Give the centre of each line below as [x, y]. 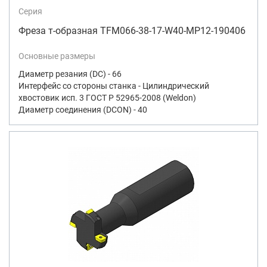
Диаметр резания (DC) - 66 [70, 74]
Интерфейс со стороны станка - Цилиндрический [114, 86]
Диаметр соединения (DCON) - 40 [83, 109]
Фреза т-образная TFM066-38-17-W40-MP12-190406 [132, 30]
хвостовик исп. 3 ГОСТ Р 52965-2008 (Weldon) [107, 97]
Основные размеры [57, 56]
